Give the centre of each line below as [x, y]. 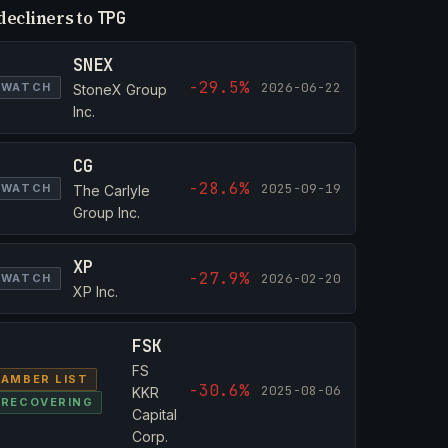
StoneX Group [119, 89]
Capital [155, 414]
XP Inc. [95, 291]
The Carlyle [111, 190]
